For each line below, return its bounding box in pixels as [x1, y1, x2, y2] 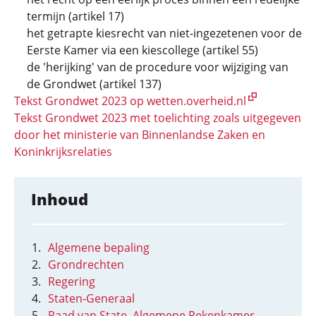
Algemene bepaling [48, 240, 150, 255]
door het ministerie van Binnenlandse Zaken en [14, 127, 265, 142]
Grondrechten [48, 257, 124, 272]
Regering [48, 274, 95, 289]
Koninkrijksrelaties [14, 144, 112, 159]
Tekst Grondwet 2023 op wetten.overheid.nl [14, 93, 246, 109]
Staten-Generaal [48, 291, 135, 306]
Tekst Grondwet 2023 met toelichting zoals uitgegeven [14, 110, 301, 126]
